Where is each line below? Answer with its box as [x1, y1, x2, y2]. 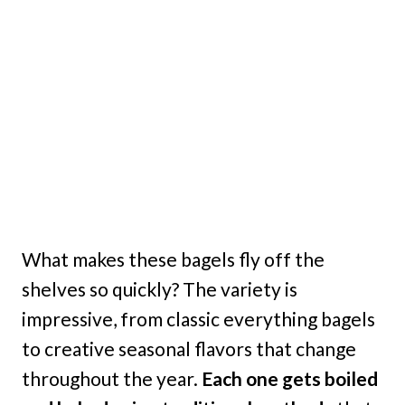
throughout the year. [22, 367, 202, 391]
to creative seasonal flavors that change [22, 337, 356, 361]
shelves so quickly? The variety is [22, 278, 297, 301]
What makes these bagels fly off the [22, 248, 325, 271]
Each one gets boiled [202, 367, 378, 391]
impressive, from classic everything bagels [22, 307, 375, 331]
